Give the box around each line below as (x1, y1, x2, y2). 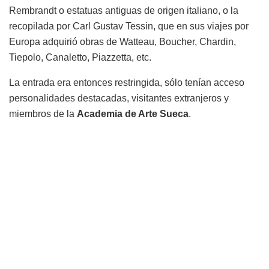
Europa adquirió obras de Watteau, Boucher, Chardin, (9, 37, 236, 47)
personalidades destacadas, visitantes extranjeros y (9, 93, 229, 104)
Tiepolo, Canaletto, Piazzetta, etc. (9, 52, 151, 63)
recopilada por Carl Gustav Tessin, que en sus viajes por (9, 21, 249, 32)
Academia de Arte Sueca (77, 109, 189, 119)
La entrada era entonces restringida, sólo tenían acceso (9, 77, 244, 88)
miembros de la (9, 109, 77, 119)
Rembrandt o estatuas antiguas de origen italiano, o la (9, 5, 238, 16)
